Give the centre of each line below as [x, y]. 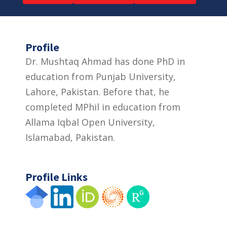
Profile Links [56, 177]
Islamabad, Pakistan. [70, 137]
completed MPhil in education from [103, 107]
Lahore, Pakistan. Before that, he [97, 91]
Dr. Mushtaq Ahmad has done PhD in [105, 61]
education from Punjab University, [101, 76]
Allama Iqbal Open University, [90, 122]
